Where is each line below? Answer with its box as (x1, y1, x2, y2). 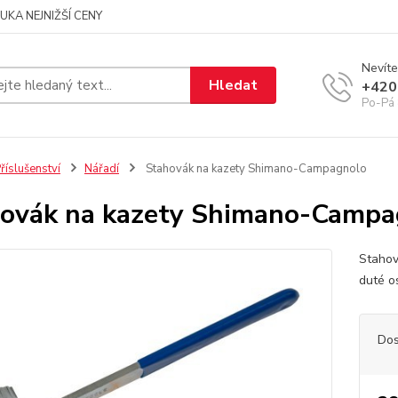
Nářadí (84, 161, 119, 177)
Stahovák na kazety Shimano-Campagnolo (142, 161, 367, 177)
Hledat (209, 75, 259, 95)
